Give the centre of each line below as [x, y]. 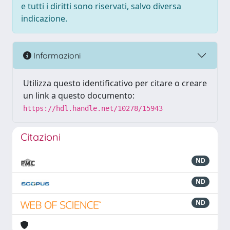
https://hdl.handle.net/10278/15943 [93, 108]
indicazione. [44, 18]
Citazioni [41, 137]
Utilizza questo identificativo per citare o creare [115, 83]
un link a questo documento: [79, 95]
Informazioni [56, 55]
